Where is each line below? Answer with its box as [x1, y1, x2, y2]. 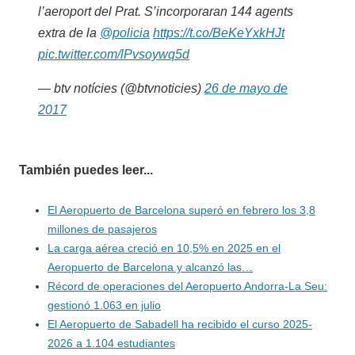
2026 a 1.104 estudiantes [48, 336, 175, 349]
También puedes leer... [19, 162, 153, 177]
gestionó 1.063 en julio [48, 298, 161, 311]
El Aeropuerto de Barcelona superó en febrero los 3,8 [48, 203, 315, 216]
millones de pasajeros [48, 222, 157, 235]
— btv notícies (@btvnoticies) [38, 81, 204, 95]
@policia [100, 25, 150, 40]
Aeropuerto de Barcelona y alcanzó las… [48, 260, 253, 273]
